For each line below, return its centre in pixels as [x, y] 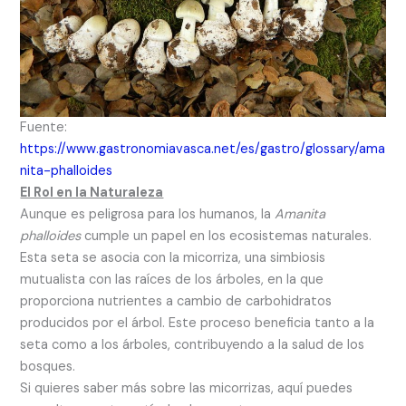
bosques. [48, 366]
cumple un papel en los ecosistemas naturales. [227, 236]
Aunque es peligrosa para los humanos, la [148, 214]
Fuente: [44, 127]
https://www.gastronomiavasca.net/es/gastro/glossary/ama [203, 149]
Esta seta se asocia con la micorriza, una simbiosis [173, 257]
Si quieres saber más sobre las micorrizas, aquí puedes [187, 388]
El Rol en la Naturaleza [92, 192]
